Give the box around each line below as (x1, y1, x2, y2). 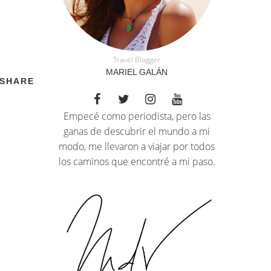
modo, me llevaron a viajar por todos (59, 139, 215, 153)
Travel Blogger (113, 54, 160, 65)
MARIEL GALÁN (106, 67, 168, 77)
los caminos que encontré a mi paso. (58, 154, 215, 168)
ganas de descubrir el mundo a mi (64, 124, 210, 138)
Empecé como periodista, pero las (63, 109, 211, 123)
